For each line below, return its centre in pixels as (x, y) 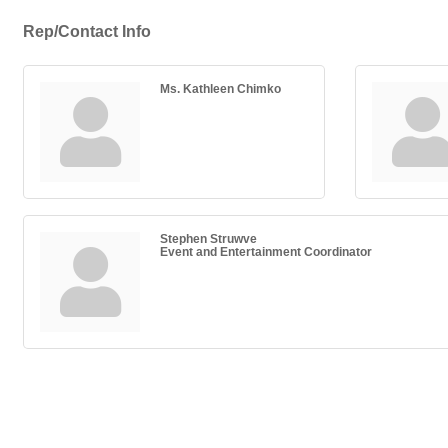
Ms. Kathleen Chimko (220, 89)
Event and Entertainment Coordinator (266, 252)
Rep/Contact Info (87, 31)
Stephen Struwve (208, 239)
